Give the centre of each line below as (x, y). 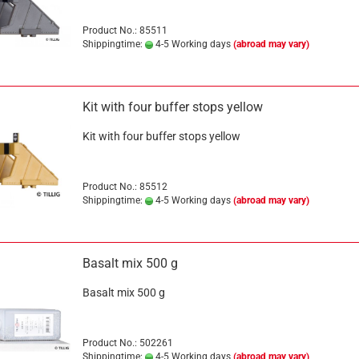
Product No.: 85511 (125, 30)
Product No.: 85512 (125, 187)
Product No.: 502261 (127, 343)
